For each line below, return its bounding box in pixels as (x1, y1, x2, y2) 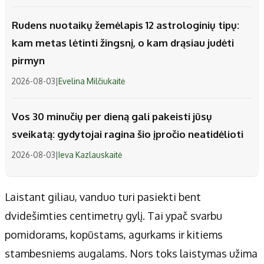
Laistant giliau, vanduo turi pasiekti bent (5, 190, 201, 204)
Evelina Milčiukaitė (58, 76, 125, 87)
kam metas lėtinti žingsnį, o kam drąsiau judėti (12, 37, 234, 49)
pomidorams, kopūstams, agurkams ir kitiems (5, 228, 223, 242)
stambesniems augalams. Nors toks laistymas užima (5, 247, 258, 260)
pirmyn (12, 54, 45, 67)
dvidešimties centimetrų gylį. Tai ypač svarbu (5, 209, 222, 223)
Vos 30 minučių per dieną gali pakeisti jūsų (12, 110, 212, 123)
